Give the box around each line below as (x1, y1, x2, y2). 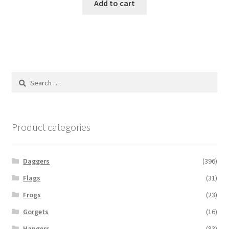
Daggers (23, 156, 50, 166)
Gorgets (23, 207, 49, 216)
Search (11, 73, 33, 83)
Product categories (11, 121, 90, 134)
